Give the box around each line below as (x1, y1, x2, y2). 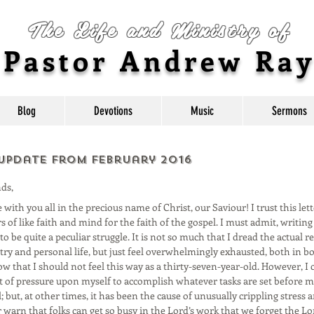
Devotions (94, 104, 132, 118)
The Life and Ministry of (29, 13, 290, 45)
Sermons (272, 104, 307, 118)
